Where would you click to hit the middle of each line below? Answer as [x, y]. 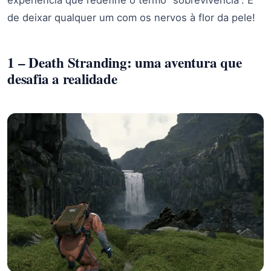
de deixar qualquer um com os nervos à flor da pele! [131, 17]
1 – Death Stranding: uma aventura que [125, 62]
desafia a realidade [62, 78]
